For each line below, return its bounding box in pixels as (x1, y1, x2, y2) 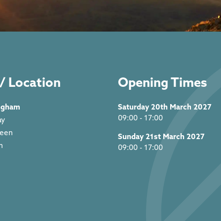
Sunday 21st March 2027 (118, 132, 205, 141)
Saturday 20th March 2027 (118, 102, 212, 111)
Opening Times (118, 74, 207, 90)
